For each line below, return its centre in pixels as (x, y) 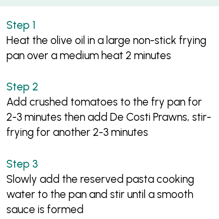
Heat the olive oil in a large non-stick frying (107, 40)
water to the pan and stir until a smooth (100, 194)
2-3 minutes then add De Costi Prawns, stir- (109, 117)
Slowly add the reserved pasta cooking (100, 179)
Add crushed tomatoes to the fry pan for (104, 102)
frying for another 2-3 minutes (77, 132)
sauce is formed (45, 209)
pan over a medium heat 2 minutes (89, 55)
